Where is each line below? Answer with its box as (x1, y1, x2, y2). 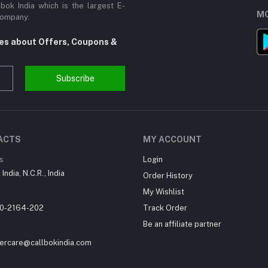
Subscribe (56, 73, 95, 83)
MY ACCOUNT (143, 135, 202, 145)
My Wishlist (143, 187, 184, 197)
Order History (143, 171, 193, 181)
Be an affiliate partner (143, 220, 221, 229)
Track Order (143, 203, 187, 213)
